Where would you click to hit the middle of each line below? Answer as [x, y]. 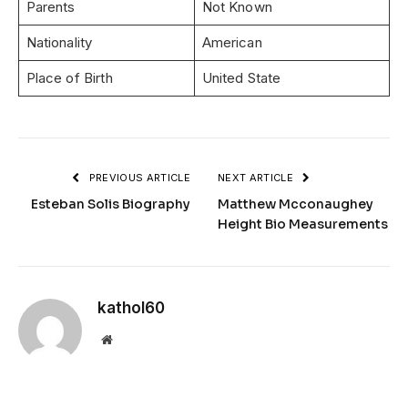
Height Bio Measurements [303, 224]
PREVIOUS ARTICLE [138, 177]
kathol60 [131, 307]
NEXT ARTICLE [257, 177]
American [232, 42]
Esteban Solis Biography [111, 204]
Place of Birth [69, 77]
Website [132, 338]
